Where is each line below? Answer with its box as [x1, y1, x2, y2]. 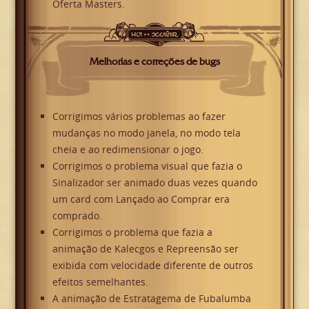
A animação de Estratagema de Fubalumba [52, 292, 251, 306]
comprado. [52, 209, 102, 223]
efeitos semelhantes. [52, 275, 148, 289]
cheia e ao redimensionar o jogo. [52, 143, 203, 157]
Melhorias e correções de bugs [89, 54, 220, 68]
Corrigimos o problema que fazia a [52, 226, 212, 239]
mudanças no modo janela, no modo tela [52, 126, 241, 140]
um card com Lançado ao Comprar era [52, 192, 230, 206]
